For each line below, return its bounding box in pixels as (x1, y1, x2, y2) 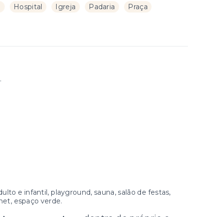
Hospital (14, 2, 43, 11)
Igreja (55, 2, 76, 11)
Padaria (89, 2, 115, 11)
